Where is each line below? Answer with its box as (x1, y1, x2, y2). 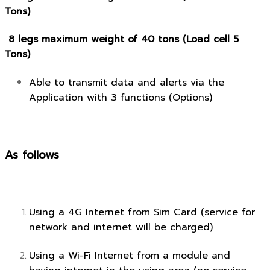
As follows (5, 146, 59, 163)
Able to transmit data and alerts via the (29, 75, 224, 90)
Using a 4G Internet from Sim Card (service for (29, 205, 255, 220)
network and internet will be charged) (29, 220, 213, 235)
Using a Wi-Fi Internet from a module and (29, 248, 230, 263)
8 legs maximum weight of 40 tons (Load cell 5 (5, 31, 239, 46)
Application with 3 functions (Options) (29, 90, 212, 105)
